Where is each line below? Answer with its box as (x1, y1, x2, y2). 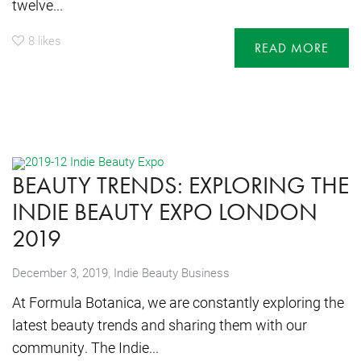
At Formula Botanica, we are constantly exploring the (12, 293, 344, 313)
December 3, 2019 (12, 264, 108, 281)
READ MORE (255, 39, 329, 57)
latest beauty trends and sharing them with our (12, 315, 307, 335)
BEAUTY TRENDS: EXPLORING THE (12, 170, 349, 201)
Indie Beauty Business (114, 264, 230, 281)
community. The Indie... (12, 338, 159, 358)
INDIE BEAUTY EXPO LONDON (12, 197, 317, 228)
